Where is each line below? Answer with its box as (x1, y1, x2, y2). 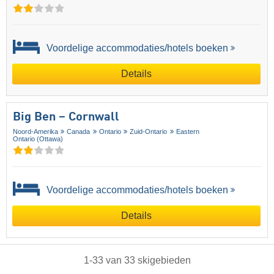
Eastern (176, 128, 199, 136)
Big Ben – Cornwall (13, 111, 119, 124)
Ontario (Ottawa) (13, 135, 63, 143)
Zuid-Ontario (130, 128, 168, 136)
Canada (67, 128, 91, 136)
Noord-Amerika (13, 128, 58, 136)
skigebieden (137, 255, 191, 266)
